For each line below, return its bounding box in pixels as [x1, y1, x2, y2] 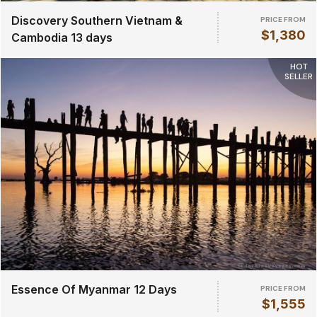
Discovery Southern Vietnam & [11, 13, 183, 28]
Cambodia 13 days [11, 30, 113, 45]
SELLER [284, 71, 313, 82]
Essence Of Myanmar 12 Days [11, 282, 177, 296]
